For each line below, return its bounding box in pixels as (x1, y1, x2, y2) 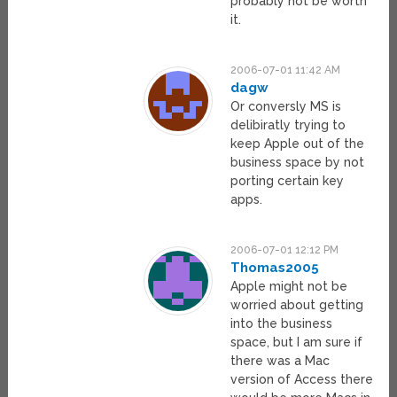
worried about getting (230, 298, 364, 313)
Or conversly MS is (230, 99, 342, 114)
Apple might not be (230, 279, 348, 294)
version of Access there (230, 372, 374, 387)
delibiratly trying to (230, 118, 346, 133)
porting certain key (230, 174, 345, 189)
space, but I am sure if (230, 335, 363, 350)
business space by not (230, 155, 365, 170)
